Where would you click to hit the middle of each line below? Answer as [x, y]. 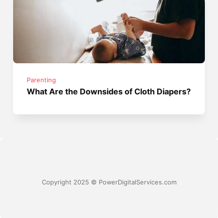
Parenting [42, 80]
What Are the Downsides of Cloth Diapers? [109, 91]
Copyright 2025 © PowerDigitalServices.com [109, 182]
